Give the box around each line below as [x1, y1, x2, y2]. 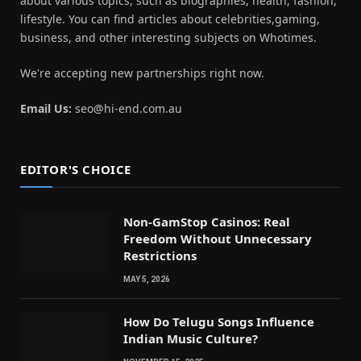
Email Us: [20, 101, 72, 117]
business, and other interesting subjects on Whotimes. [20, 30, 317, 46]
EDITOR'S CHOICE [20, 161, 131, 178]
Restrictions [123, 247, 197, 264]
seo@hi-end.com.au [72, 101, 182, 117]
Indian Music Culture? [123, 330, 258, 347]
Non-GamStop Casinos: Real [123, 214, 290, 230]
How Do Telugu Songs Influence [123, 313, 314, 330]
